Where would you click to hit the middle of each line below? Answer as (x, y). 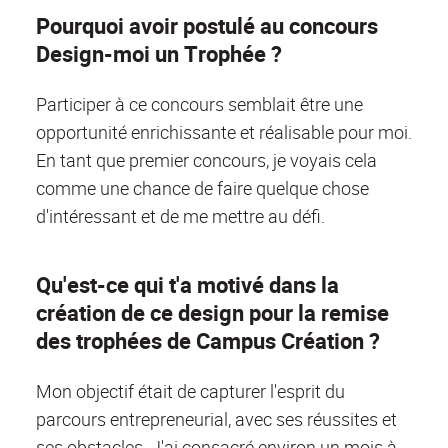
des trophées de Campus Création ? (208, 340)
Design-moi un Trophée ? (159, 54)
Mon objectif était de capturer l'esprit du (190, 390)
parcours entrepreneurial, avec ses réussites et (216, 418)
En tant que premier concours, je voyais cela (206, 160)
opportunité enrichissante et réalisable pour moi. (224, 132)
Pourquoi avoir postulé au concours (207, 26)
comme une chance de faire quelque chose (202, 188)
